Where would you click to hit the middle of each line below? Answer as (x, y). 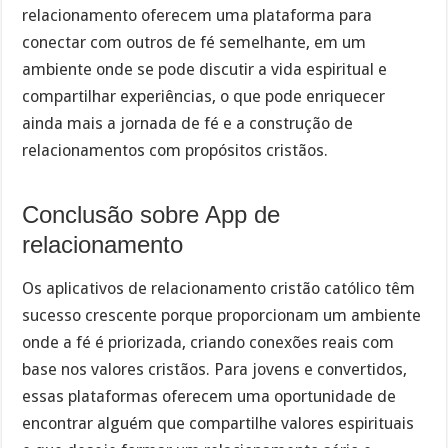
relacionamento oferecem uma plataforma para (197, 15)
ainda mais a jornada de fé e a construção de (188, 123)
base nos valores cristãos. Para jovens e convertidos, (215, 370)
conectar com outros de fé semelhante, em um (194, 42)
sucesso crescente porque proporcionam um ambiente (222, 316)
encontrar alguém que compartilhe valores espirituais (218, 424)
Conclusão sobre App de (151, 214)
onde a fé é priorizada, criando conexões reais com (208, 343)
